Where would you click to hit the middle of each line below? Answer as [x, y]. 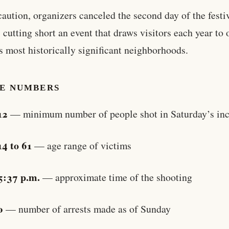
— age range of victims [82, 145]
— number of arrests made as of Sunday [87, 209]
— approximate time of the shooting [116, 177]
